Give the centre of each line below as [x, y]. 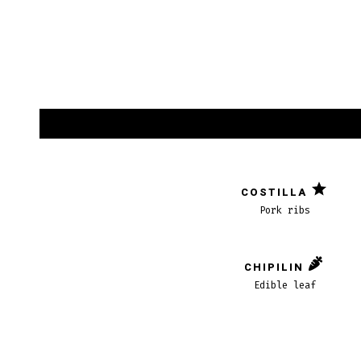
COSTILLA [274, 192]
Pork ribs [285, 211]
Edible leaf [285, 286]
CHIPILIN [274, 267]
